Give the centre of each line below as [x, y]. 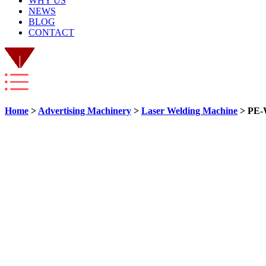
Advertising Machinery [85, 111]
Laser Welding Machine [189, 111]
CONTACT [51, 32]
